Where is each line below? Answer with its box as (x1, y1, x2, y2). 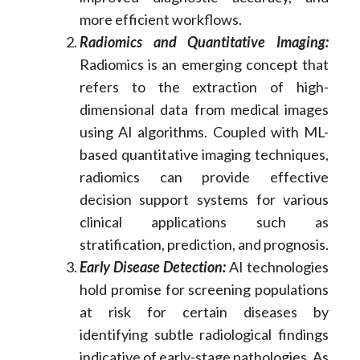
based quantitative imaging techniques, (79, 145, 329, 163)
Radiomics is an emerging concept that (79, 55, 329, 73)
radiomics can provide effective (79, 167, 329, 186)
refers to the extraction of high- (79, 77, 329, 96)
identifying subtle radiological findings (79, 325, 329, 343)
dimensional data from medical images (79, 100, 329, 118)
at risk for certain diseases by (79, 302, 329, 321)
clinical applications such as (79, 212, 329, 231)
